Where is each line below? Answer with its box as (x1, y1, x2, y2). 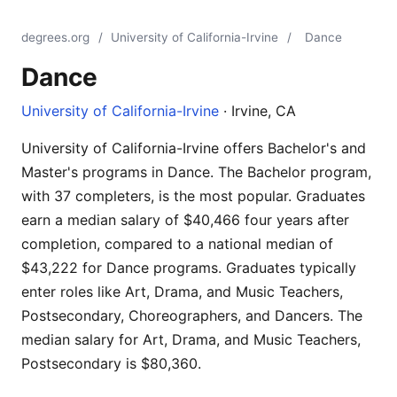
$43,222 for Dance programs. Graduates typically (21, 259, 356, 276)
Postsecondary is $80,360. (21, 354, 201, 372)
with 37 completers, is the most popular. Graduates (21, 187, 365, 205)
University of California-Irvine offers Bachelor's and (21, 139, 366, 157)
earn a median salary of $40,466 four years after (21, 211, 349, 229)
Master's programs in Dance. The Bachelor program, (21, 163, 371, 181)
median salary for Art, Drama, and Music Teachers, (21, 331, 361, 348)
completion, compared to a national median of (21, 235, 333, 253)
